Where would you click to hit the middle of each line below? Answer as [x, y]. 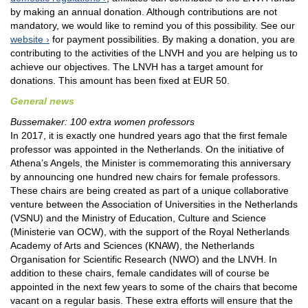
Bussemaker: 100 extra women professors [102, 122]
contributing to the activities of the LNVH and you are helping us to [154, 53]
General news [42, 101]
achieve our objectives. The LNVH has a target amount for [137, 67]
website [27, 40]
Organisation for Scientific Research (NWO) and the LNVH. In [144, 260]
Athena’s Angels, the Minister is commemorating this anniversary [151, 163]
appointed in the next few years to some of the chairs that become [154, 287]
